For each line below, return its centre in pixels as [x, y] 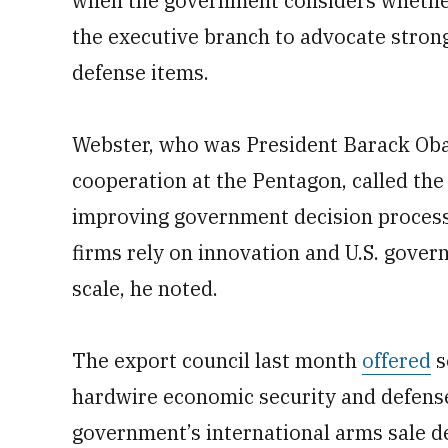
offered [396, 360]
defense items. [140, 72]
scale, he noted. [145, 288]
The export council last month [217, 360]
